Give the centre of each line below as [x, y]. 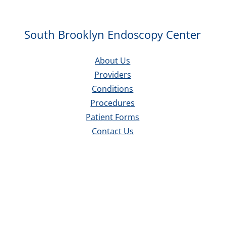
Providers [112, 74]
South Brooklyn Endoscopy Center [113, 34]
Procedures [113, 103]
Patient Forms [113, 117]
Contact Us [112, 131]
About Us [113, 60]
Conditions [113, 89]
